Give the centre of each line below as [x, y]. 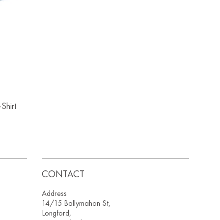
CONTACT [63, 174]
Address [55, 193]
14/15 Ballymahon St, [76, 203]
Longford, [57, 213]
